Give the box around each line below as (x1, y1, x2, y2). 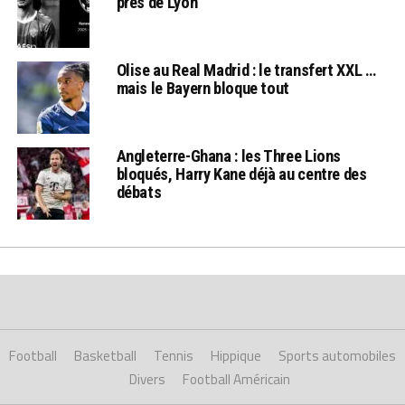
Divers (128, 368, 165, 390)
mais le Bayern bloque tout (116, 78, 289, 98)
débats (116, 182, 162, 202)
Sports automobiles (278, 344, 396, 366)
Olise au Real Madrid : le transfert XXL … (116, 60, 376, 80)
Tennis (154, 344, 193, 366)
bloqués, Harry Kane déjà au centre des (116, 164, 367, 184)
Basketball (74, 344, 137, 366)
